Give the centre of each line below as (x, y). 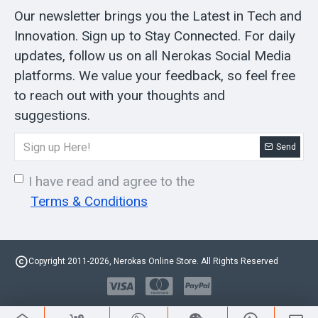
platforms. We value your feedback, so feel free (155, 76)
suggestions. (52, 115)
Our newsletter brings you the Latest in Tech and (158, 16)
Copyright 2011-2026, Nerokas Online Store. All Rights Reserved (153, 261)
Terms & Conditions (89, 201)
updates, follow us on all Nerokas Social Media (153, 56)
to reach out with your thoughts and (120, 95)
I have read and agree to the (111, 181)
